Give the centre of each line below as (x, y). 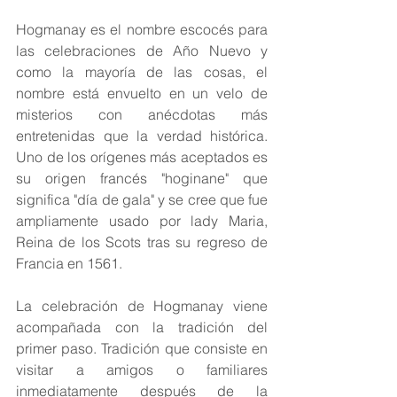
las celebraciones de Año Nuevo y (142, 51)
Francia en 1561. (69, 264)
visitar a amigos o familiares (142, 370)
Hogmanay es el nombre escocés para (142, 30)
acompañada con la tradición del (142, 327)
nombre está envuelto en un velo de (142, 93)
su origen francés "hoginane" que (142, 179)
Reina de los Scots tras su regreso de (142, 242)
